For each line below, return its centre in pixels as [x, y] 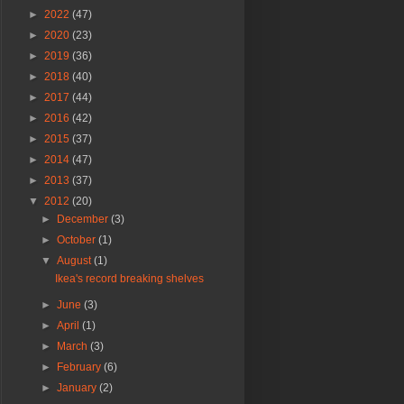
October [78, 240]
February [81, 367]
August [76, 261]
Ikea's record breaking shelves [129, 279]
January [78, 388]
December [84, 220]
